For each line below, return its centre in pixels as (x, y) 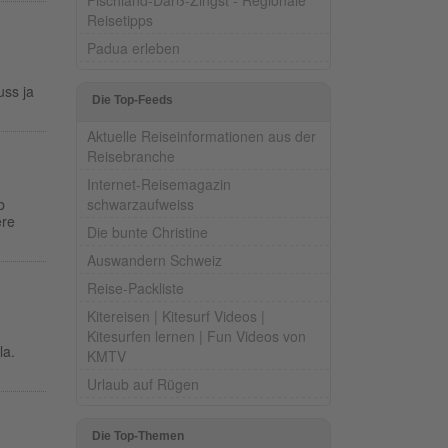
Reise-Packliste (135, 287)
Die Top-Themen (138, 435)
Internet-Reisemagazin (159, 183)
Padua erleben (133, 47)
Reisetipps (120, 19)
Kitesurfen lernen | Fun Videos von (196, 335)
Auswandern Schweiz (154, 259)
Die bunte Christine (147, 231)
